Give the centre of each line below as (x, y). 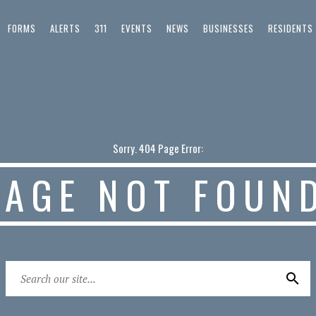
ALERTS (65, 28)
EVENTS (136, 28)
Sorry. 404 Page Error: (158, 148)
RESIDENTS (290, 28)
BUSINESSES (228, 28)
